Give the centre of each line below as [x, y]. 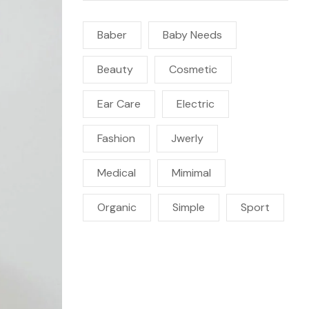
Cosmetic [193, 69]
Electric [195, 104]
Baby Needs [192, 35]
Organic [117, 207]
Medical [116, 173]
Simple [188, 207]
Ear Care [119, 104]
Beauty [115, 69]
